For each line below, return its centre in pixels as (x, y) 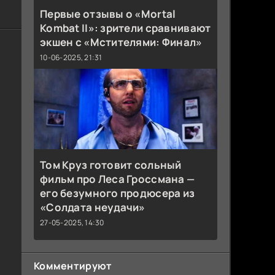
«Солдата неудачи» (93, 207)
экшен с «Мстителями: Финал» (121, 42)
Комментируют (73, 266)
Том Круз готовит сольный (111, 165)
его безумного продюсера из (118, 193)
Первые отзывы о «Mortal (108, 14)
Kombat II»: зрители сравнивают (126, 28)
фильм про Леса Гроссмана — (118, 179)
